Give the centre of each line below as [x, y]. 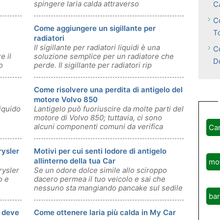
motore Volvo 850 [66, 99]
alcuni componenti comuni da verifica [98, 126]
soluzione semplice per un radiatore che [104, 56]
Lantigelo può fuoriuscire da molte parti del [109, 109]
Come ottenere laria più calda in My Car [105, 212]
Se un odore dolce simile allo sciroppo [100, 170]
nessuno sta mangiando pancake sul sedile [108, 188]
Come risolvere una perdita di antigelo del [108, 90]
